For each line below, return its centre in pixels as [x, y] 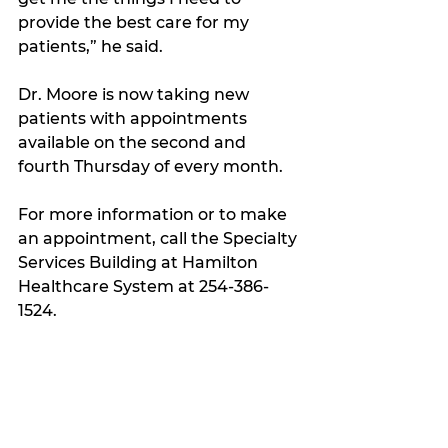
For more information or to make [154, 214]
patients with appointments [134, 118]
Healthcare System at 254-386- [143, 286]
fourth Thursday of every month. [150, 166]
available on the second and [134, 142]
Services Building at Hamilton [140, 262]
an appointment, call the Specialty [159, 238]
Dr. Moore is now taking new [135, 94]
